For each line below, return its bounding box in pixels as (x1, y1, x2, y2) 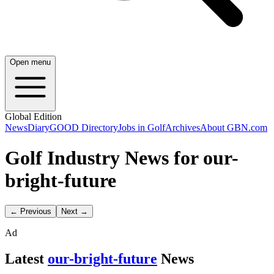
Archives (165, 122, 200, 133)
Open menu (10, 57, 51, 67)
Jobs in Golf (118, 122, 165, 133)
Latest (5, 251, 44, 267)
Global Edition (5, 111, 62, 122)
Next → (61, 207, 88, 217)
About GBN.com (200, 122, 267, 133)
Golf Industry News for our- (5, 146, 239, 169)
